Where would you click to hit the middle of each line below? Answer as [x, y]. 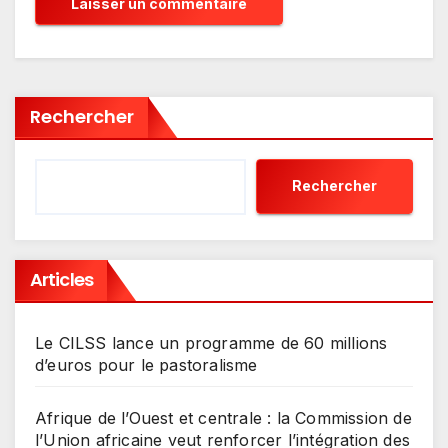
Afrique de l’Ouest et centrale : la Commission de [223, 417]
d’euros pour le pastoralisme [146, 364]
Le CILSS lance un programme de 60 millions [211, 342]
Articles [61, 279]
